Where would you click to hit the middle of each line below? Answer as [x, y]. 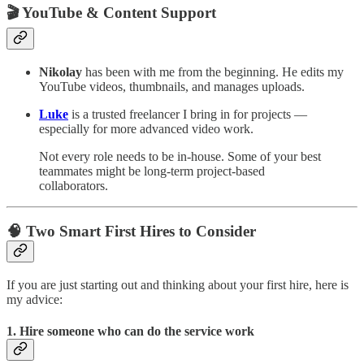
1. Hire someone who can [77, 331]
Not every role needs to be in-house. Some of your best [180, 156]
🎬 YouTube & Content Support [111, 12]
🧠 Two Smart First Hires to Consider [131, 232]
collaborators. [74, 185]
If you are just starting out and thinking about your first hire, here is [178, 285]
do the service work [201, 331]
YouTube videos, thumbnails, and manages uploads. [172, 86]
